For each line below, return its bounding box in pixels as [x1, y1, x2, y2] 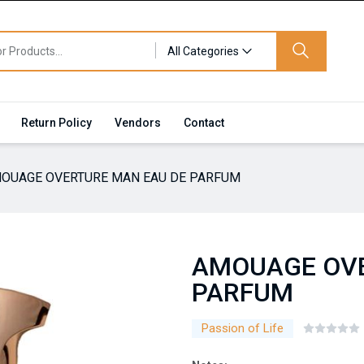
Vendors [115, 116, 161, 129]
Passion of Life [201, 321, 284, 336]
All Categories [167, 45, 239, 58]
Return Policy [21, 116, 92, 129]
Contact [184, 116, 224, 129]
